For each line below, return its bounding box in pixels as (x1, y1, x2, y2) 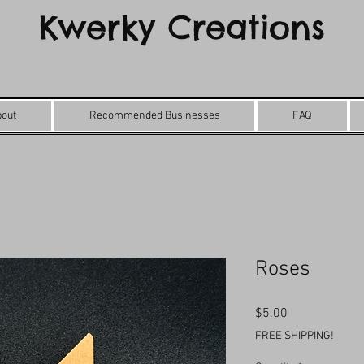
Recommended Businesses (89, 109, 220, 123)
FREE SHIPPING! (255, 329, 334, 343)
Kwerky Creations (38, 6, 325, 48)
